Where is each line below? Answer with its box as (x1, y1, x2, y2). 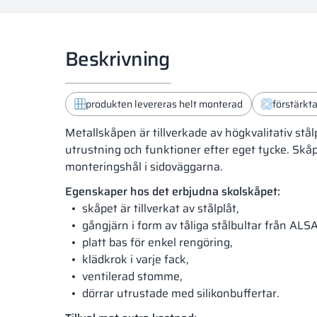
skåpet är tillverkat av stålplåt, (82, 200, 239, 218)
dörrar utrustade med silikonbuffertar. (82, 284, 279, 303)
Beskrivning (65, 43, 170, 75)
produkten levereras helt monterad (86, 96, 243, 113)
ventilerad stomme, (82, 267, 183, 286)
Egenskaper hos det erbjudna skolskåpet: (65, 183, 280, 201)
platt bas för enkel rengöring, (82, 234, 233, 252)
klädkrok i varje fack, (82, 250, 189, 269)
